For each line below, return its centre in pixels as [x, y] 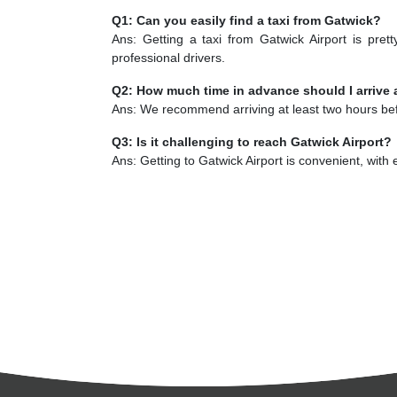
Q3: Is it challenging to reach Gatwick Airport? [252, 141]
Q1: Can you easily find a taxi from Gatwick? [246, 20]
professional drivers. [168, 57]
